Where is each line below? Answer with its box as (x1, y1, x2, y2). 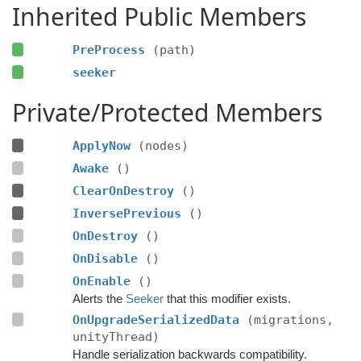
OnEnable (72, 273, 131, 288)
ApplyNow (72, 138, 131, 153)
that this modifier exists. (163, 291, 291, 305)
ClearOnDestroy (72, 183, 174, 198)
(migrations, (246, 312, 334, 327)
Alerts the (72, 291, 126, 305)
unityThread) (72, 329, 160, 344)
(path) (151, 42, 196, 57)
